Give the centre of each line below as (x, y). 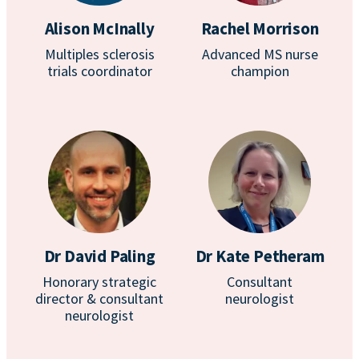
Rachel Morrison (260, 28)
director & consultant (99, 298)
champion (260, 71)
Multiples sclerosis (99, 54)
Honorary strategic (99, 282)
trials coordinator (99, 71)
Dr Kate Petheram (260, 256)
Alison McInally (99, 28)
